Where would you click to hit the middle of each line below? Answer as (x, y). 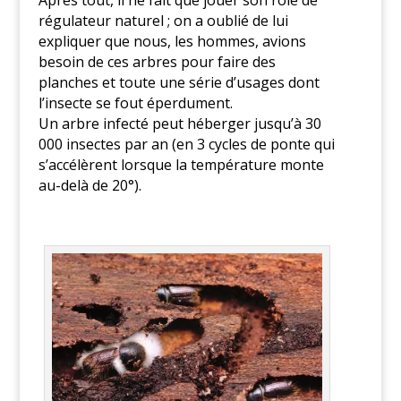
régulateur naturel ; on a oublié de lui (163, 21)
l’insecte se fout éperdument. (135, 103)
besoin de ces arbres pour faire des (157, 62)
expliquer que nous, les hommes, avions (172, 42)
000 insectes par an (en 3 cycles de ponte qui (186, 145)
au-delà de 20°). (90, 186)
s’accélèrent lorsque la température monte (181, 165)
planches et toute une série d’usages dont (179, 83)
